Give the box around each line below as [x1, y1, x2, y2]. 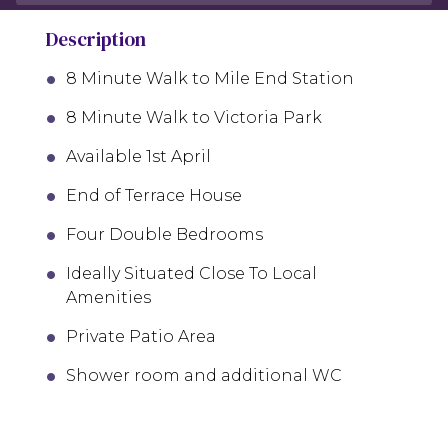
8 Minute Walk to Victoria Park [66, 108, 322, 127]
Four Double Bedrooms [66, 225, 263, 244]
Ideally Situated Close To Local [66, 264, 317, 283]
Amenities [66, 288, 151, 307]
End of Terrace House [66, 186, 242, 205]
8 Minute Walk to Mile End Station [66, 69, 354, 88]
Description [46, 25, 146, 52]
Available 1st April [66, 147, 211, 166]
